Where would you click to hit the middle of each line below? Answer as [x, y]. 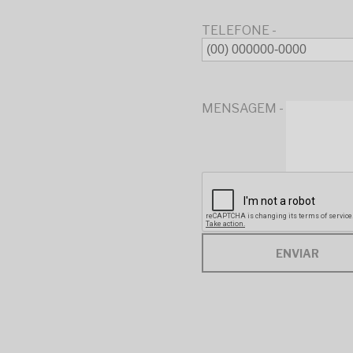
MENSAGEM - [243, 108]
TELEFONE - [239, 31]
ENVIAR [297, 253]
